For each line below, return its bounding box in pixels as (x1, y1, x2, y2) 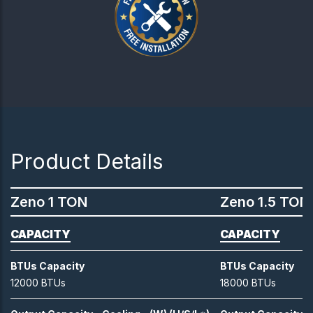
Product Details (10, 148, 163, 174)
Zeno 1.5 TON (220, 193, 310, 210)
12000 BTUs (10, 276, 66, 289)
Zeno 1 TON (10, 193, 87, 210)
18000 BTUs (220, 276, 276, 289)
